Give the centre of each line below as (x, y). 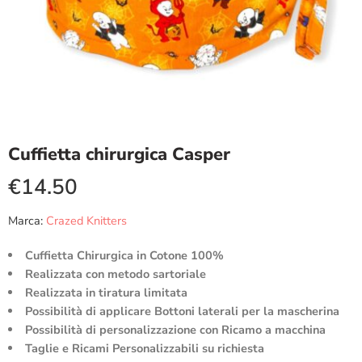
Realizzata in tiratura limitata (106, 293)
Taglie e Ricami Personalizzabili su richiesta (144, 348)
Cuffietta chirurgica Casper (119, 154)
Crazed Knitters (86, 221)
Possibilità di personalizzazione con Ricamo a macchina (175, 330)
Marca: (25, 221)
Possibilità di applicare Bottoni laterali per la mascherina (182, 311)
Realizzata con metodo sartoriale (115, 274)
